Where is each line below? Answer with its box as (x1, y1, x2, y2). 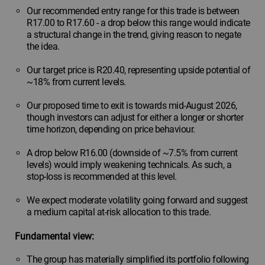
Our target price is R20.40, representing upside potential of (27, 64, 250, 76)
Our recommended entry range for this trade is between (27, 5, 240, 17)
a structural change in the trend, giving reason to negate (27, 29, 241, 41)
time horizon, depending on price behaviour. (27, 124, 195, 135)
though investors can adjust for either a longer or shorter (27, 112, 243, 124)
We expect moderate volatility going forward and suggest (27, 195, 248, 206)
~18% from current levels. (27, 76, 126, 88)
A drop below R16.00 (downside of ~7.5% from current (27, 147, 238, 159)
